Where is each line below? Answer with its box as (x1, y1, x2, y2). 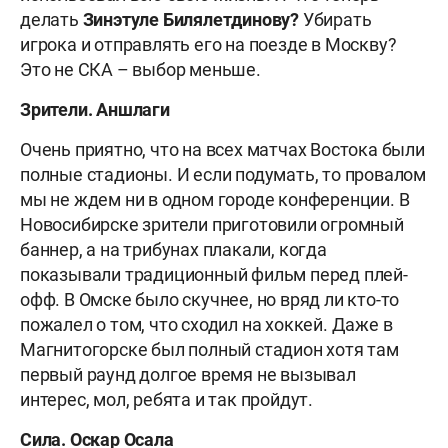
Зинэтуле (82, 9, 163, 31)
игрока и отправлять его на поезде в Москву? (20, 34, 397, 56)
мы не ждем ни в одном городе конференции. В (20, 189, 410, 211)
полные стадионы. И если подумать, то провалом (20, 164, 426, 186)
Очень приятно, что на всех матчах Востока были (20, 139, 425, 161)
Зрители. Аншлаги (20, 99, 170, 121)
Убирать (299, 9, 372, 31)
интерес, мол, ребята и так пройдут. (20, 389, 313, 411)
